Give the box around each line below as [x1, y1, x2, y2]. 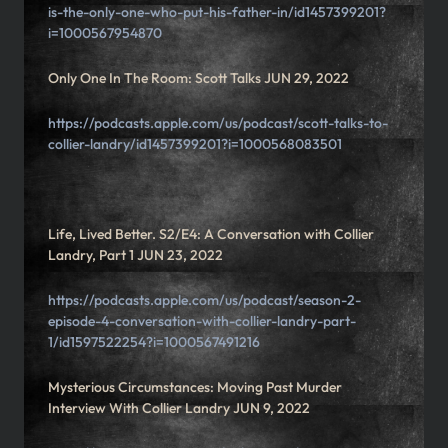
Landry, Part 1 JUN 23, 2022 [48, 246, 223, 265]
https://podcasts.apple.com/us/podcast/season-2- [48, 291, 361, 310]
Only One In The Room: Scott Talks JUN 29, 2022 [48, 69, 349, 88]
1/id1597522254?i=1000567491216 [48, 333, 260, 352]
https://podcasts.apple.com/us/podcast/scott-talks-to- [48, 114, 388, 133]
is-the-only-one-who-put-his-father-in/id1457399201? [48, 3, 386, 22]
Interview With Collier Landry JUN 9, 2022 [48, 399, 310, 418]
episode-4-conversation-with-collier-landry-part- [48, 312, 356, 331]
